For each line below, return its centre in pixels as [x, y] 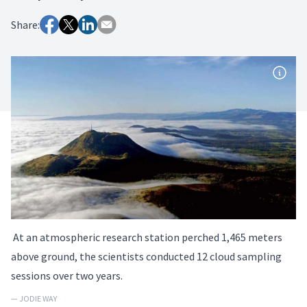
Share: [25, 24]
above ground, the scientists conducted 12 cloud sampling [146, 256]
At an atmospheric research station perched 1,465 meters [147, 237]
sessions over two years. [67, 275]
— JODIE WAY [34, 298]
